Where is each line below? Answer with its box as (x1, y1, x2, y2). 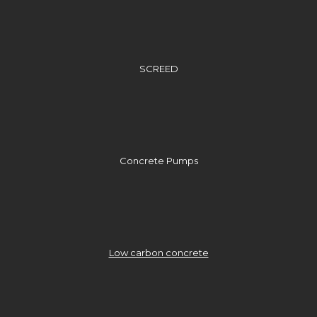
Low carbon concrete (108, 246, 209, 258)
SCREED (139, 62, 178, 74)
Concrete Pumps (119, 154, 198, 166)
